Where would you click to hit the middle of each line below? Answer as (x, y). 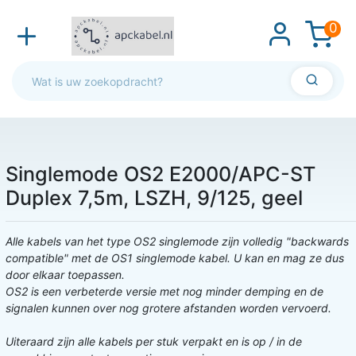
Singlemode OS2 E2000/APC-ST (161, 174)
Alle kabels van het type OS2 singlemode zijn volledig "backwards (177, 242)
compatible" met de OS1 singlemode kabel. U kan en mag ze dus (175, 258)
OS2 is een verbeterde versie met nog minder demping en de (164, 292)
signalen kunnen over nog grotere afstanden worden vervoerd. (170, 308)
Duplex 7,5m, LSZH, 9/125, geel (154, 198)
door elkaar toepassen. (65, 275)
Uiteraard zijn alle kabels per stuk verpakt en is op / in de (154, 342)
